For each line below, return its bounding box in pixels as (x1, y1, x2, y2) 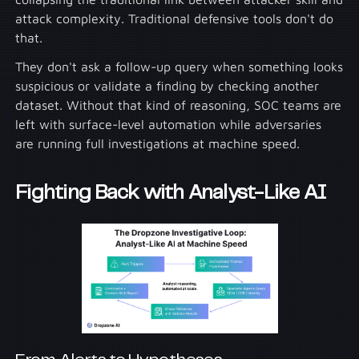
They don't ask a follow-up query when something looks (15, 59, 344, 75)
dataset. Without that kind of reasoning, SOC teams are (15, 98, 342, 113)
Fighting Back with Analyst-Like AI (15, 184, 327, 204)
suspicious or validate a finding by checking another (15, 79, 320, 94)
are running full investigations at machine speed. (15, 136, 301, 151)
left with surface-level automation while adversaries (15, 117, 322, 132)
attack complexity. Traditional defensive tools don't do (15, 11, 334, 26)
